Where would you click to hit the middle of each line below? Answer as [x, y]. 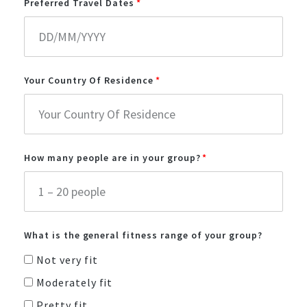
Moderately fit [74, 282]
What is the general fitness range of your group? [144, 235]
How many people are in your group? [112, 157]
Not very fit [67, 259]
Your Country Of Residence [89, 80]
